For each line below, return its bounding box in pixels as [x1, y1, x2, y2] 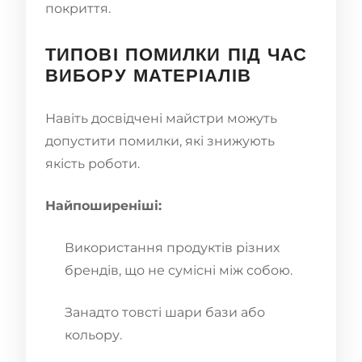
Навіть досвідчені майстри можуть [45, 110, 277, 126]
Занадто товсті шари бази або [65, 304, 265, 320]
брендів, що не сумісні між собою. [65, 262, 293, 278]
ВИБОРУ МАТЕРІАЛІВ [45, 67, 251, 86]
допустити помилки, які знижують [45, 133, 275, 149]
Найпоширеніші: [45, 197, 162, 213]
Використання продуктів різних [65, 239, 280, 255]
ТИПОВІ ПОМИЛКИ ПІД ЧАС [45, 46, 308, 65]
